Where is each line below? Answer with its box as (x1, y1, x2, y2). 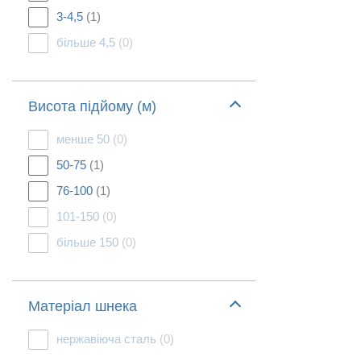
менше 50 (56, 132, 113, 146)
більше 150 (56, 235, 122, 249)
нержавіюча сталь (56, 332, 160, 346)
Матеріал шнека (28, 298, 137, 314)
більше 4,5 (56, 35, 118, 49)
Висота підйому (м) (28, 98, 156, 114)
